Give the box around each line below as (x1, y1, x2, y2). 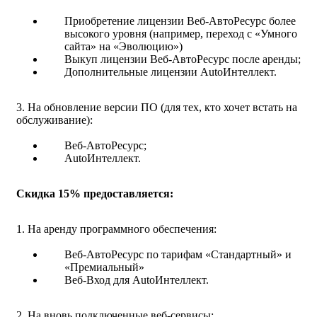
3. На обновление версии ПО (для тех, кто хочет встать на (16, 101, 297, 114)
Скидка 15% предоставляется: (16, 188, 173, 200)
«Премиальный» (64, 261, 144, 274)
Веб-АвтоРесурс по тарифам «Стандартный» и (64, 248, 292, 261)
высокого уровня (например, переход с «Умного (64, 28, 297, 40)
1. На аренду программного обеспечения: (16, 223, 217, 236)
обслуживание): (16, 114, 93, 127)
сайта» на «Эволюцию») (64, 40, 183, 53)
